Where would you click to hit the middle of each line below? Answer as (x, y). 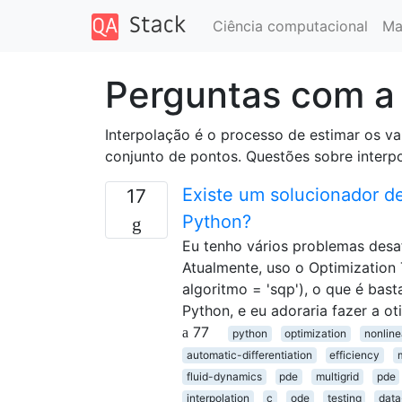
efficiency (355, 354)
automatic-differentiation (249, 354)
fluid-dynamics (224, 376)
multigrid (337, 376)
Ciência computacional (290, 26)
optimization (316, 333)
